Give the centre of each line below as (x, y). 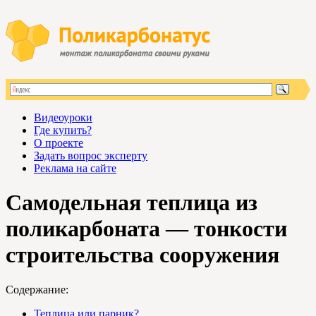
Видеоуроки (63, 117)
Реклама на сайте (75, 168)
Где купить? (63, 130)
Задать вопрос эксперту (91, 156)
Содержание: (37, 289)
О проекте (59, 143)
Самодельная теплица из (132, 203)
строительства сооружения (142, 255)
